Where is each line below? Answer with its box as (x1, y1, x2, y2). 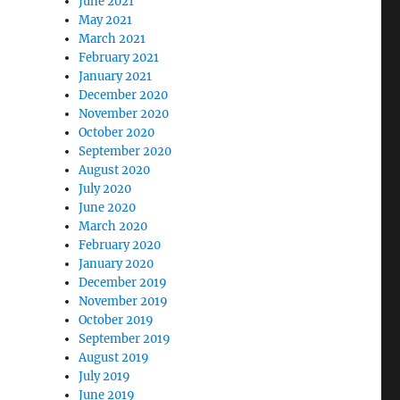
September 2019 (79, 331, 171, 346)
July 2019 (79, 369, 131, 384)
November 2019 (79, 294, 169, 309)
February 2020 (79, 237, 162, 253)
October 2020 (79, 125, 155, 140)
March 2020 (79, 219, 148, 234)
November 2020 (79, 106, 170, 121)
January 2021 (79, 69, 153, 84)
